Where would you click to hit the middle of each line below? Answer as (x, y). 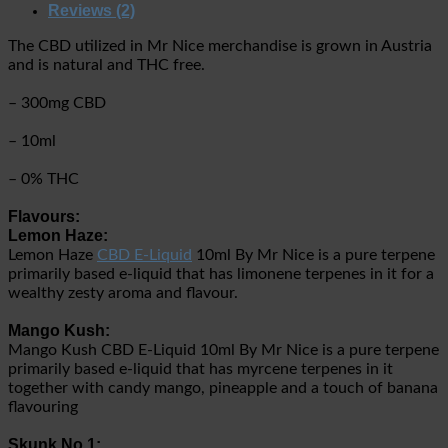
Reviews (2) (91, 11)
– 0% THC (43, 179)
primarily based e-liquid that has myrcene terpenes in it (200, 369)
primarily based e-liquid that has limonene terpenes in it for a (221, 274)
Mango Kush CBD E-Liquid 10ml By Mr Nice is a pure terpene (223, 350)
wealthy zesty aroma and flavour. (123, 293)
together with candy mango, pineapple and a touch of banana (223, 388)
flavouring (43, 407)
